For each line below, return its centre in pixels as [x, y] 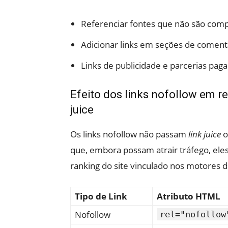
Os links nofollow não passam [129, 134]
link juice [205, 134]
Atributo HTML [189, 196]
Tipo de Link [101, 196]
